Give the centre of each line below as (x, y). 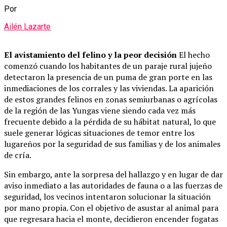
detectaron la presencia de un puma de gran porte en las (108, 77)
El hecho (193, 55)
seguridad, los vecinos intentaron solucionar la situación (107, 197)
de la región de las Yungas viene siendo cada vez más (100, 111)
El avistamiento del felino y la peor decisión (90, 55)
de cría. (18, 155)
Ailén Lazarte (27, 27)
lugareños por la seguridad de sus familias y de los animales (112, 144)
